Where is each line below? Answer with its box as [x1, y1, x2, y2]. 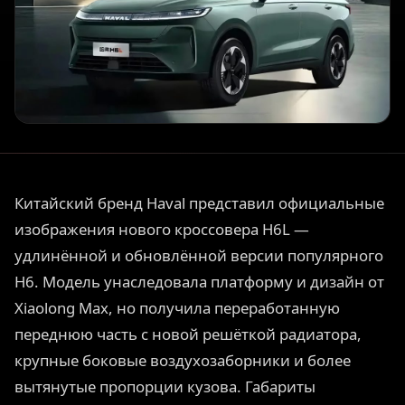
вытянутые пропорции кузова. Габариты [14, 376, 316, 398]
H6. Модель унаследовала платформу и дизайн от [14, 271, 384, 293]
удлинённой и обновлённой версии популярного [14, 245, 383, 267]
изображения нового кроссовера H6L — [14, 219, 309, 240]
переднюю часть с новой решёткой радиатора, [14, 324, 362, 345]
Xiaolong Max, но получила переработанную [14, 297, 340, 319]
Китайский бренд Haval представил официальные [14, 193, 384, 214]
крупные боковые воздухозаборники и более [14, 350, 351, 372]
